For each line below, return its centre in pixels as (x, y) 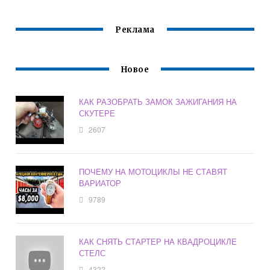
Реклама (135, 30)
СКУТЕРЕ (97, 113)
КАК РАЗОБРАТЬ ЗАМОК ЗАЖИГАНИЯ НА (158, 102)
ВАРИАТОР (100, 183)
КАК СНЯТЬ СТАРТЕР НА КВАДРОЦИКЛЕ (158, 242)
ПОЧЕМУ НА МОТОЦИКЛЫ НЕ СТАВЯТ (153, 172)
